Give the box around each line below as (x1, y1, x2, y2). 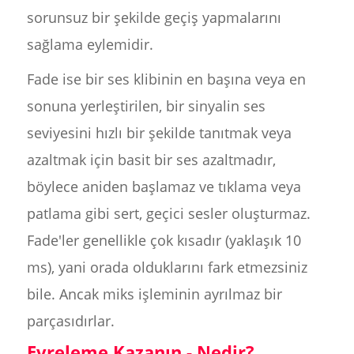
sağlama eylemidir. (26, 35, 153, 54)
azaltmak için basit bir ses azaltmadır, (26, 150, 276, 169)
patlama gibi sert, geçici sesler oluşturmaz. (26, 204, 311, 223)
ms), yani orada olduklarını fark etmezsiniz (26, 258, 307, 277)
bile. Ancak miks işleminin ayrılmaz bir (26, 284, 282, 303)
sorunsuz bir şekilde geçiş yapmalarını (26, 8, 281, 27)
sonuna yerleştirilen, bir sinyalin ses (26, 96, 265, 115)
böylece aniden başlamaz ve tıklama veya (26, 177, 301, 196)
